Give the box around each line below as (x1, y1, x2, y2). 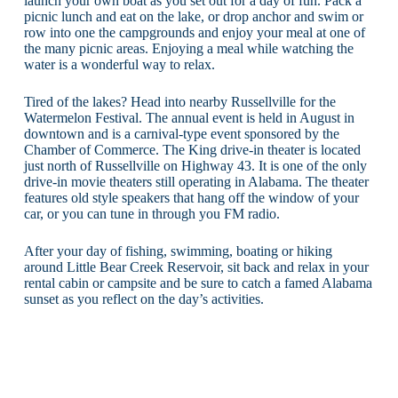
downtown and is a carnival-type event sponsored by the (23, 125, 339, 141)
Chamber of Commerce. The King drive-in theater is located (23, 141, 361, 157)
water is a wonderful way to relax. (23, 56, 215, 72)
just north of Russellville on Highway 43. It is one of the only (23, 157, 367, 173)
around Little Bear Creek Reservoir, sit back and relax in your (23, 259, 369, 275)
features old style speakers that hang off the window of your (23, 189, 359, 205)
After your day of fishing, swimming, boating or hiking (23, 243, 332, 259)
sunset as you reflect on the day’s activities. (23, 291, 264, 306)
